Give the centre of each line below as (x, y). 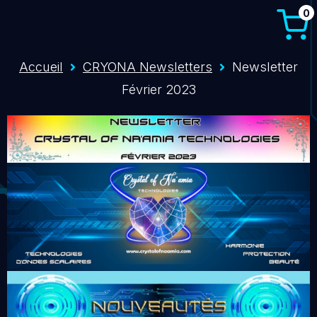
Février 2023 (158, 90)
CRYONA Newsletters (148, 67)
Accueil (41, 67)
